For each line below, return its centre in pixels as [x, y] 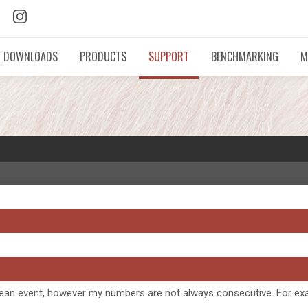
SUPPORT [169, 56]
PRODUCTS [103, 56]
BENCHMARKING [245, 56]
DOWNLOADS [31, 56]
